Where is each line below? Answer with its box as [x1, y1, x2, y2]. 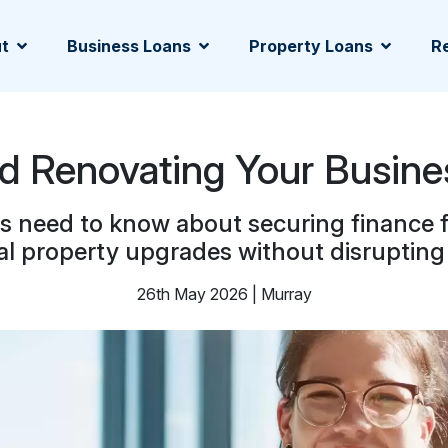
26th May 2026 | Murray [136, 284, 312, 304]
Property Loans [249, 36, 373, 56]
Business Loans [67, 36, 191, 56]
